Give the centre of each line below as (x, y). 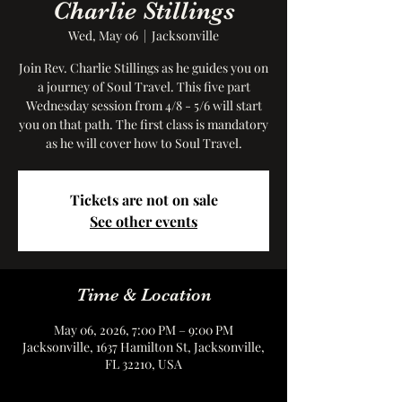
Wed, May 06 (103, 35)
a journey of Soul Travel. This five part (144, 87)
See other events (144, 221)
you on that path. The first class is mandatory (144, 124)
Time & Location (144, 295)
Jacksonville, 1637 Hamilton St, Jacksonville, (144, 347)
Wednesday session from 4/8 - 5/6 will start (144, 105)
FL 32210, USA (144, 364)
